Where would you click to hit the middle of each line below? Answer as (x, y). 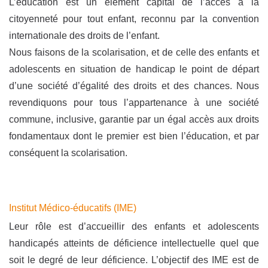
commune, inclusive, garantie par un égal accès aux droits (134, 120)
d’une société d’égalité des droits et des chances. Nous (134, 86)
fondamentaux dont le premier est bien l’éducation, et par (134, 136)
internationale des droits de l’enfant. (84, 36)
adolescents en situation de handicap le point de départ (134, 69)
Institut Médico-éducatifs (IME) (73, 208)
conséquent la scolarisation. (68, 153)
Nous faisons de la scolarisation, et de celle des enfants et (134, 53)
